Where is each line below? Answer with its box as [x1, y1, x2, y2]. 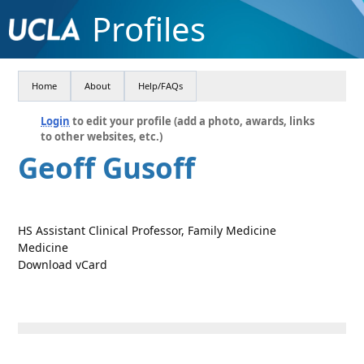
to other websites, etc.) [41, 129, 163, 144]
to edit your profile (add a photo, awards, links [70, 114, 315, 128]
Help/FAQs [138, 80, 184, 92]
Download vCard [18, 257, 108, 272]
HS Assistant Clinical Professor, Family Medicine [18, 223, 277, 238]
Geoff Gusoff [18, 149, 196, 187]
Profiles [91, 6, 206, 51]
